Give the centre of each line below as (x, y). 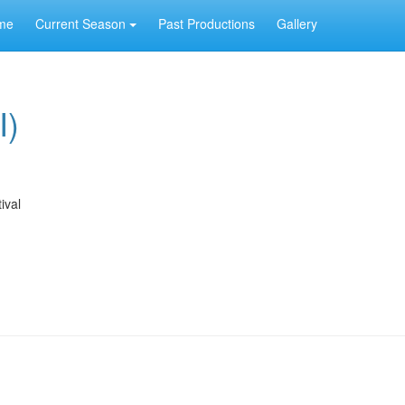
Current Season (82, 24)
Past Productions (207, 24)
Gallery (297, 24)
